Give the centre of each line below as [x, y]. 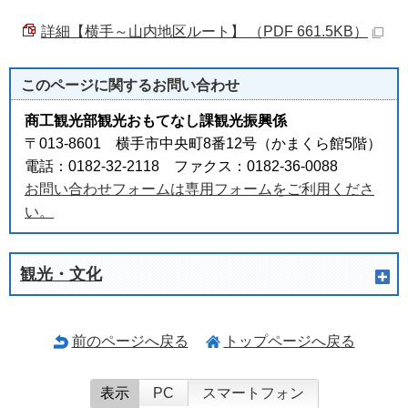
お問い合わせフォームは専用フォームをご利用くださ [199, 189]
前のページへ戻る [130, 341]
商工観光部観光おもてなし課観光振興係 [156, 120]
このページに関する [87, 85]
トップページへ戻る [289, 341]
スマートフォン [253, 393]
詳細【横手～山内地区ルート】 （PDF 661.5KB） [204, 31]
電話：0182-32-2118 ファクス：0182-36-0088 [181, 166]
